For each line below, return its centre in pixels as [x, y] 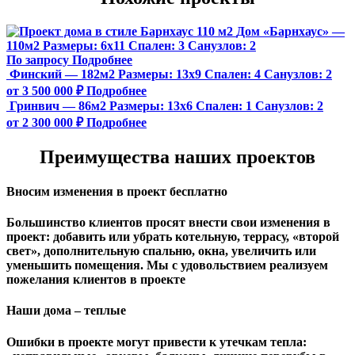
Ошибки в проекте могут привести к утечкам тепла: [157, 342]
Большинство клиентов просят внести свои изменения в [168, 223]
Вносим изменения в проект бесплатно [117, 191]
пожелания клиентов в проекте [96, 280]
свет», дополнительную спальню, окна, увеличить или [161, 251]
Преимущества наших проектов [177, 157]
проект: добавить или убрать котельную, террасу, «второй [173, 237]
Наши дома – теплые [66, 311]
